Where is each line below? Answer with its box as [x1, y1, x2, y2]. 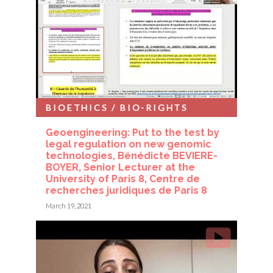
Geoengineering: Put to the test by [46, 126, 220, 138]
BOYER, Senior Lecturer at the [46, 161, 196, 173]
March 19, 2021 [46, 201, 92, 210]
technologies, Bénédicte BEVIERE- [46, 149, 218, 161]
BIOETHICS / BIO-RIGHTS [46, 102, 188, 113]
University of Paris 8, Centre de [46, 172, 200, 185]
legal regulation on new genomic [46, 138, 212, 150]
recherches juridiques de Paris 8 [46, 184, 208, 196]
